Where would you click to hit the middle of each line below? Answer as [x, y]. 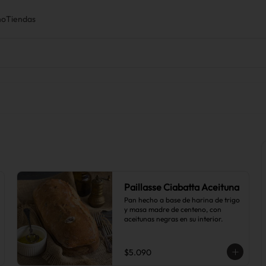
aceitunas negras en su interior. [173, 219]
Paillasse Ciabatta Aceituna [182, 187]
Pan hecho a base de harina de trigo [182, 200]
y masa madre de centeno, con [173, 209]
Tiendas [20, 19]
